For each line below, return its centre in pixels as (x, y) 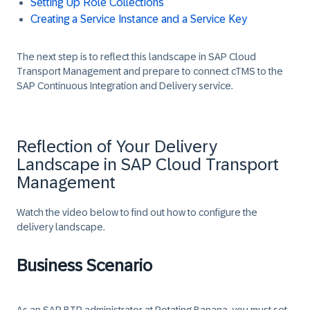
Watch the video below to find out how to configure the (137, 212)
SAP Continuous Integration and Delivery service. (125, 86)
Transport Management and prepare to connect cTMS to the (150, 71)
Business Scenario (84, 265)
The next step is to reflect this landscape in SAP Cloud (136, 57)
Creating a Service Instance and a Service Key (139, 19)
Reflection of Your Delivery (117, 146)
